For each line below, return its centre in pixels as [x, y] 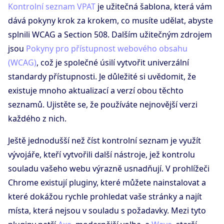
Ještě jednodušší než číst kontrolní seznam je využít [104, 141]
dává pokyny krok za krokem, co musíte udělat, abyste [110, 21]
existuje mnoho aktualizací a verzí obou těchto [96, 91]
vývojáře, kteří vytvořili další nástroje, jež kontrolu [101, 155]
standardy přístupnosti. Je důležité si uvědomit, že [102, 77]
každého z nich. [37, 119]
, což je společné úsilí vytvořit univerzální [113, 63]
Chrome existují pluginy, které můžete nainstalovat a [107, 183]
